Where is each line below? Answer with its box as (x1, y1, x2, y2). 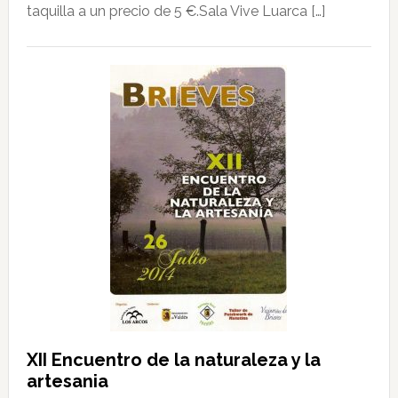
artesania (26, 370, 108, 392)
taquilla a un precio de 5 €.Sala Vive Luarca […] (26, 2, 325, 20)
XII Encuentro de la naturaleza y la (26, 348, 321, 370)
